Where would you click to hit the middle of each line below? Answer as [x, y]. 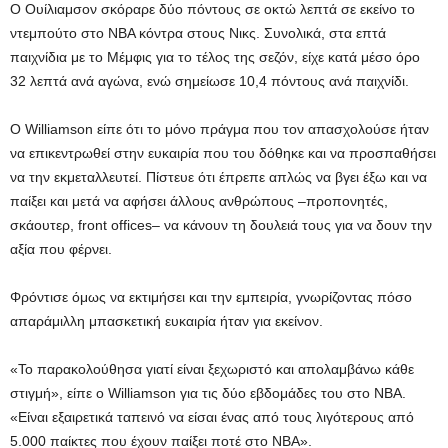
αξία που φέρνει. [61, 249]
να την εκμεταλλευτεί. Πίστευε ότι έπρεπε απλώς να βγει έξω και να [218, 177]
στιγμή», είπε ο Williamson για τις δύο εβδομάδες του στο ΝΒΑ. [208, 393]
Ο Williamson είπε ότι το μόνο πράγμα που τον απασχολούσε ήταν [219, 129]
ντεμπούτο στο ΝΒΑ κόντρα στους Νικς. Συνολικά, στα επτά [198, 33]
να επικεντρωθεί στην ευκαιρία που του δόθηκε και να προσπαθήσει [223, 153]
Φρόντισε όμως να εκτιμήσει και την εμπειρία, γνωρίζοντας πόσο [211, 297]
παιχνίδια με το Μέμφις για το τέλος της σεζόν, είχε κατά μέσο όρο [215, 57]
